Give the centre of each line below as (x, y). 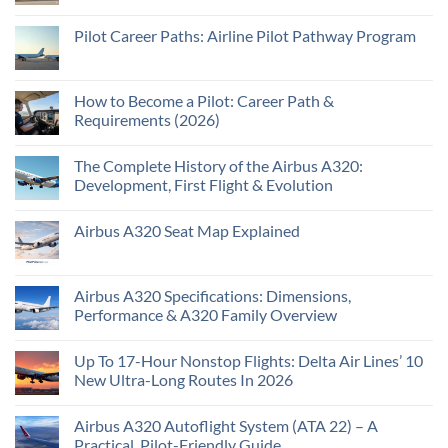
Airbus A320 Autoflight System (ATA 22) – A (226, 426)
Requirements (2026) (147, 120)
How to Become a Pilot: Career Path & (204, 101)
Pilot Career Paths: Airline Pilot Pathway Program (245, 36)
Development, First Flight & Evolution (203, 185)
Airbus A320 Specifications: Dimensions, (212, 296)
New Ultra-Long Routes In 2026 (183, 380)
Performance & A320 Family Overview (205, 315)
